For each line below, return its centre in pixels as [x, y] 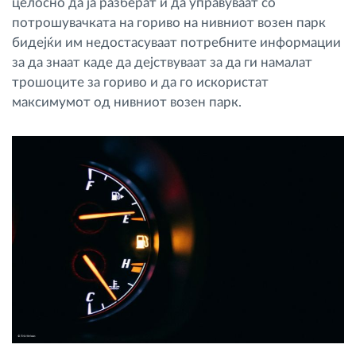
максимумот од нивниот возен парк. [127, 102]
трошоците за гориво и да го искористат [140, 82]
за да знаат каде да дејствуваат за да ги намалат [162, 62]
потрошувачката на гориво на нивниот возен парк [169, 23]
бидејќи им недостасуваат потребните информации [176, 43]
